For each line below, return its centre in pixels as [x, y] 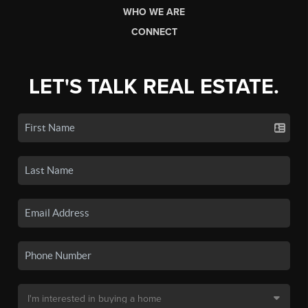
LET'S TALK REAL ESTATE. [154, 87]
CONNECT [154, 32]
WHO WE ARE [154, 12]
